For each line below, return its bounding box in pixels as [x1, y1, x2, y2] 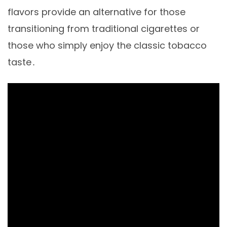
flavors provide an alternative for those [8, 6, 185, 19]
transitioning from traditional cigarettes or [8, 22, 200, 35]
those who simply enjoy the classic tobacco [8, 39, 207, 52]
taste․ [8, 56, 36, 69]
